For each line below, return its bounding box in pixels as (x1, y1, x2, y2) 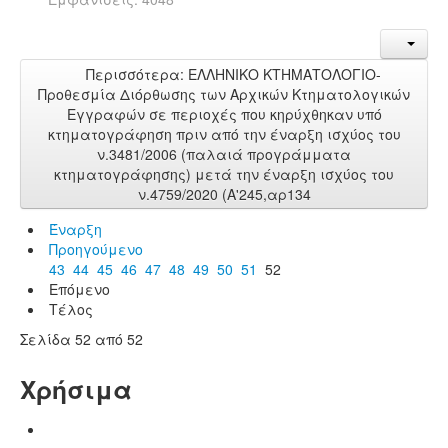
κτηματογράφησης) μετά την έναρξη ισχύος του (54, 163, 394, 184)
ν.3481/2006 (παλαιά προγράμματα (97, 143, 351, 164)
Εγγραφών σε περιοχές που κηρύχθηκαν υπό (66, 103, 382, 124)
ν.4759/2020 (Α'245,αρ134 (137, 183, 311, 204)
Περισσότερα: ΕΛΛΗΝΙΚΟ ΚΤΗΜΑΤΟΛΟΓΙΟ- (81, 63, 381, 84)
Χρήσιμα (20, 370, 132, 407)
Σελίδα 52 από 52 (20, 328, 143, 349)
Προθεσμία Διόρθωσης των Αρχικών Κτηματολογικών (38, 83, 410, 104)
